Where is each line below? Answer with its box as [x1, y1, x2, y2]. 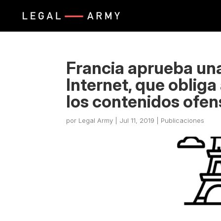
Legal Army [78, 116, 113, 124]
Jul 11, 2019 [119, 116, 155, 124]
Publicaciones [161, 116, 205, 124]
